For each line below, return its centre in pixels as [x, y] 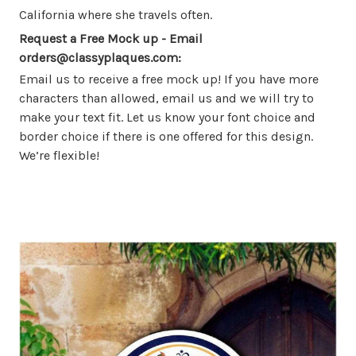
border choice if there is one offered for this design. [166, 137]
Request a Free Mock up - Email [111, 39]
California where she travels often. [116, 15]
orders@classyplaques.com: [100, 58]
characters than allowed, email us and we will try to [166, 99]
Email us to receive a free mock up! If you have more [169, 79]
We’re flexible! [59, 156]
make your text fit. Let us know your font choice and [167, 118]
